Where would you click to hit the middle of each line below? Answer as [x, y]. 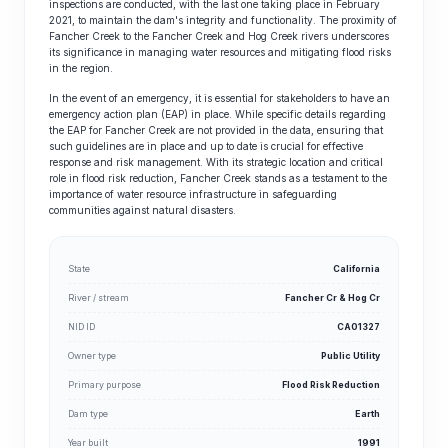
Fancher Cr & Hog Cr [332, 297]
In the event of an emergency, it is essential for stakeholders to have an [219, 98]
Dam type [88, 413]
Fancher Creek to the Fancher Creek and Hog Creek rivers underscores [219, 36]
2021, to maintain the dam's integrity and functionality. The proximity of [223, 20]
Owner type [92, 355]
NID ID [81, 326]
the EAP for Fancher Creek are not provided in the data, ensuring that [216, 130]
